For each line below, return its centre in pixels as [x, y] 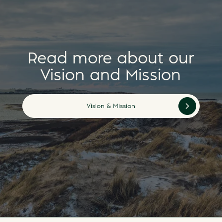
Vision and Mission [111, 76]
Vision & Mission [111, 106]
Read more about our [111, 59]
